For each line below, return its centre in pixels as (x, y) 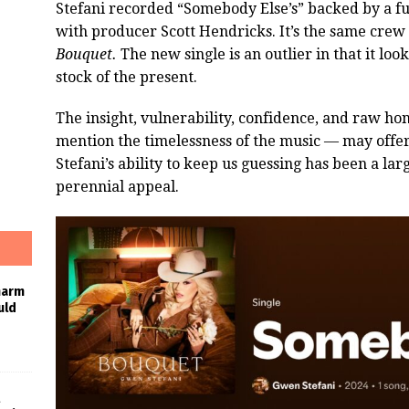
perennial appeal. (117, 187)
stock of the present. (126, 78)
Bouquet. (86, 55)
